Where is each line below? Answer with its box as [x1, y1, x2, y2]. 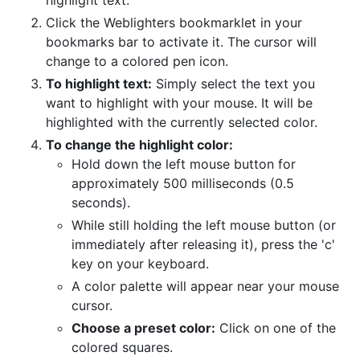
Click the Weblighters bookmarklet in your [46, 14, 302, 31]
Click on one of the [215, 320, 336, 337]
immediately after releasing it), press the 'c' [72, 236, 335, 253]
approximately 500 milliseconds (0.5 [72, 175, 294, 192]
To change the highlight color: [46, 137, 233, 153]
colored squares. [72, 339, 173, 356]
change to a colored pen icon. [46, 53, 228, 70]
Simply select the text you [152, 76, 315, 92]
